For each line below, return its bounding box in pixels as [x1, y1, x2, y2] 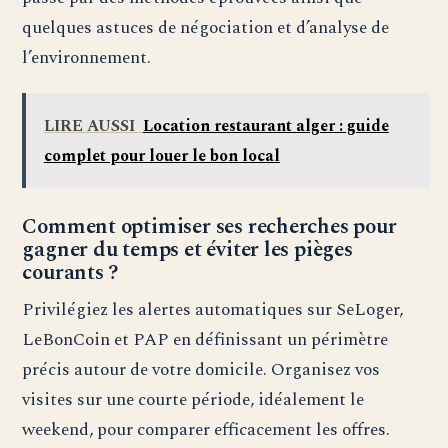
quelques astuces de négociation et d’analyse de [22, 14, 390, 42]
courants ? [22, 257, 120, 290]
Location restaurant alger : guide [142, 113, 389, 138]
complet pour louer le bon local [43, 143, 280, 168]
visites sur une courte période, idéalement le [22, 386, 365, 414]
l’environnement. [22, 44, 152, 72]
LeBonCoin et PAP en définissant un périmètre [22, 326, 389, 354]
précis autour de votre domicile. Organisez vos [22, 356, 381, 384]
